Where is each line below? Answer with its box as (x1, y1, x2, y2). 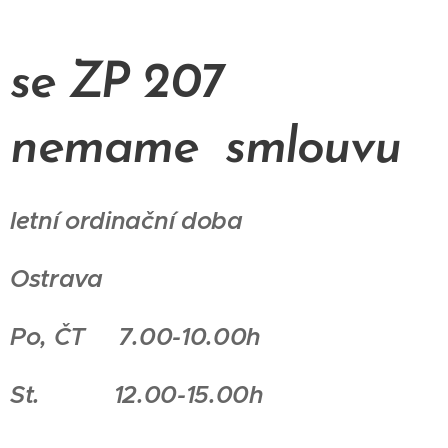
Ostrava (10, 264, 110, 295)
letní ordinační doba (10, 206, 243, 237)
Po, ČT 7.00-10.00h (10, 322, 261, 353)
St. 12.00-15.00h (10, 380, 264, 411)
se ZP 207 (10, 59, 224, 111)
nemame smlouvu (10, 124, 401, 176)
